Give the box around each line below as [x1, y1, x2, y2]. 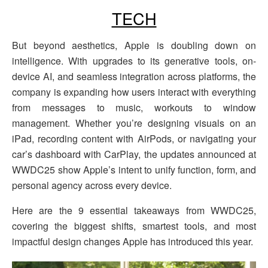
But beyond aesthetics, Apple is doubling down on [12, 38, 256, 52]
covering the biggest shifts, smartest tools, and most [12, 218, 256, 233]
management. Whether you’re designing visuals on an [12, 115, 256, 130]
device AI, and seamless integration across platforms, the [12, 69, 256, 83]
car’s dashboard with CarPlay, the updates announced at [12, 147, 256, 161]
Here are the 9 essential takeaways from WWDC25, [12, 203, 256, 217]
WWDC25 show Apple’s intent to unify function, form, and [12, 162, 256, 176]
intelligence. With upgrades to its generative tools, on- [12, 53, 256, 68]
